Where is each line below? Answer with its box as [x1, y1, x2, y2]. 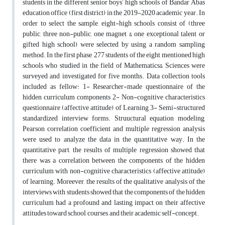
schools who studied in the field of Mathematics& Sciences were [23, 59, 205, 73]
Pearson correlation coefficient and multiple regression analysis [23, 122, 205, 136]
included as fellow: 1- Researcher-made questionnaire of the [23, 80, 205, 94]
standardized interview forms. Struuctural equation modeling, [23, 111, 205, 126]
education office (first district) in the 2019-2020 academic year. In [23, 6, 205, 20]
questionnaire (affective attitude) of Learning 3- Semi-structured [23, 101, 205, 115]
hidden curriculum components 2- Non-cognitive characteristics [23, 90, 205, 104]
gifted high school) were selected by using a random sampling [23, 38, 205, 52]
